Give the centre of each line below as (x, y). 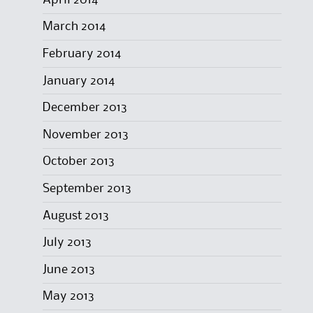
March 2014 (74, 27)
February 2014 (81, 53)
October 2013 (78, 162)
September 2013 (87, 188)
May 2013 (68, 297)
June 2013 (68, 269)
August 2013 (75, 216)
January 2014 (78, 81)
